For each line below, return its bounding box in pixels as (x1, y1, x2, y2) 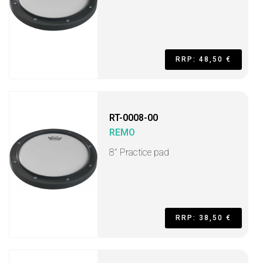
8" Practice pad (109, 147, 169, 158)
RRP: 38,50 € (176, 214, 231, 222)
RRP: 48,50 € (176, 55, 231, 63)
